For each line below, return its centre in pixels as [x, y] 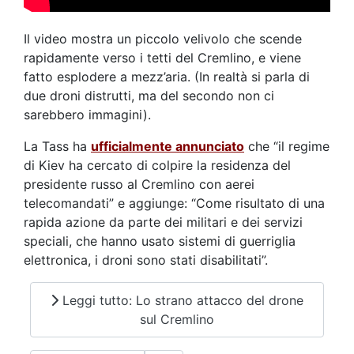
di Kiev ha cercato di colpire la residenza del [157, 166]
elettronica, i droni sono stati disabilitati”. [146, 260]
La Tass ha [57, 147]
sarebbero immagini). [87, 115]
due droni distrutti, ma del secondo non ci [149, 96]
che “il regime [287, 147]
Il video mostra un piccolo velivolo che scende [163, 39]
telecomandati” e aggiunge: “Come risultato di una [174, 203]
